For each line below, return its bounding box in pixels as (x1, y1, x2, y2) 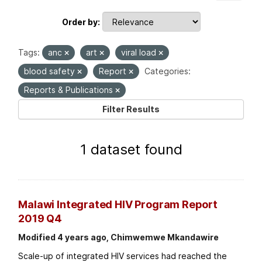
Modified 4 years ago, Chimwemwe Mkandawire (18, 232, 219, 243)
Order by (61, 16, 98, 27)
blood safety (24, 66, 78, 77)
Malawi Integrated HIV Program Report (18, 198, 218, 211)
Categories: (144, 66, 191, 77)
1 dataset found (80, 141, 182, 158)
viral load (121, 47, 159, 58)
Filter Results (102, 104, 160, 115)
